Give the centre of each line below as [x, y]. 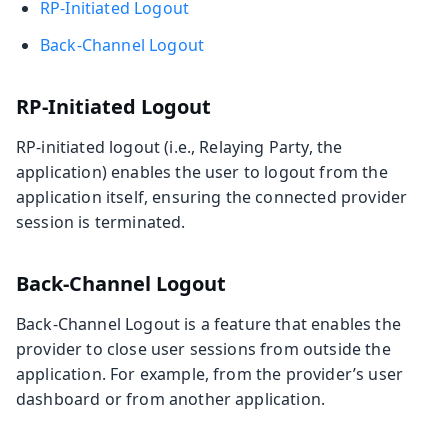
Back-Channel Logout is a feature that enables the [208, 323]
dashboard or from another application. [171, 398]
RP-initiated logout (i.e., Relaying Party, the [179, 146]
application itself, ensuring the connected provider [212, 196]
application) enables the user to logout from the [202, 171]
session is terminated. [101, 221]
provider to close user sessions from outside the [203, 348]
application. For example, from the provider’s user [210, 373]
